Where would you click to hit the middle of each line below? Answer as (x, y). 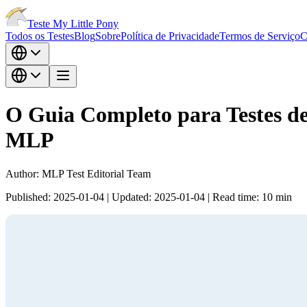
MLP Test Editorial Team (96, 173)
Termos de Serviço (260, 36)
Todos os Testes (40, 36)
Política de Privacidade (170, 36)
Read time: (236, 197)
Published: (28, 197)
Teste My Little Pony (73, 24)
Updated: (132, 197)
